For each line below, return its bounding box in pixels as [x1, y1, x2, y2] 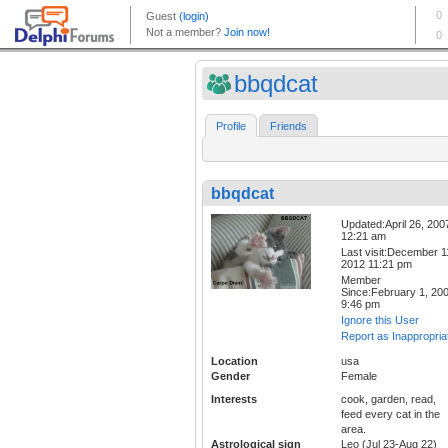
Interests [211, 393, 257, 406]
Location [211, 355, 258, 368]
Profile [216, 120, 246, 133]
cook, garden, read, [341, 393, 436, 406]
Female [341, 370, 377, 383]
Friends [270, 120, 307, 133]
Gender [211, 370, 250, 383]
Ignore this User [341, 314, 419, 327]
